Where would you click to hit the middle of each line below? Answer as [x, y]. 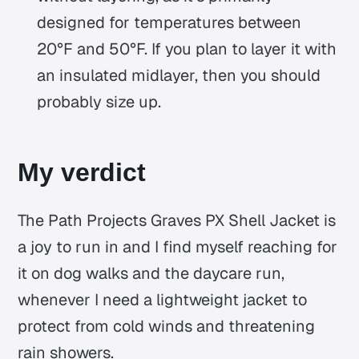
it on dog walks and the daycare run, [151, 273]
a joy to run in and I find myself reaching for [178, 246]
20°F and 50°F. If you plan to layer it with [187, 48]
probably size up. [99, 101]
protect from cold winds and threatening [167, 326]
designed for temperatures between [169, 22]
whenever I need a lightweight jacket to [163, 299]
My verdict [82, 172]
